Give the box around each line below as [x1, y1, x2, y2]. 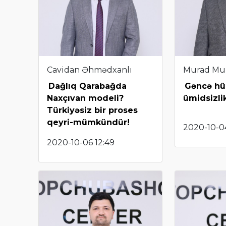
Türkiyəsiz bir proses [47, 105, 138, 115]
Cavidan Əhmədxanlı [47, 65, 132, 75]
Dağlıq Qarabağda [48, 81, 127, 91]
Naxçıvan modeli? [47, 93, 124, 103]
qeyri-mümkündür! [47, 117, 130, 127]
